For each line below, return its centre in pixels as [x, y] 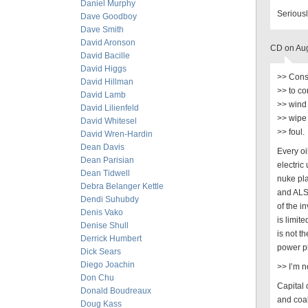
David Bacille [105, 56]
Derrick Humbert [111, 239]
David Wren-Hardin [117, 134]
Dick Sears [101, 252]
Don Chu [97, 278]
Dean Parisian [107, 160]
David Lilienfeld [110, 108]
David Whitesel [109, 121]
